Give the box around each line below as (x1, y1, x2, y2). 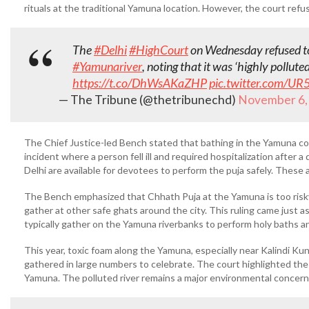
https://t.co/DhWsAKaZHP (72, 75, 207, 90)
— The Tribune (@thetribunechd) (59, 92, 238, 107)
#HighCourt (129, 42, 188, 57)
